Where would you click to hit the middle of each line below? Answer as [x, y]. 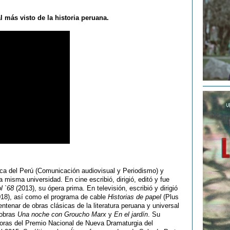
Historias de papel [133, 197]
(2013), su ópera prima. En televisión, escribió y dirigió [96, 188]
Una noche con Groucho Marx [62, 214]
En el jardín [131, 214]
